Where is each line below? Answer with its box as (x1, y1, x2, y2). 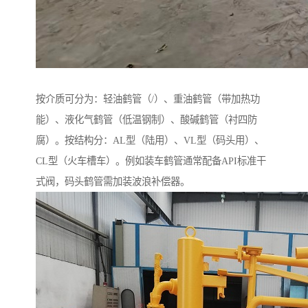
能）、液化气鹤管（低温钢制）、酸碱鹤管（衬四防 (36, 114, 257, 126)
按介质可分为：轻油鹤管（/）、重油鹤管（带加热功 (36, 93, 260, 105)
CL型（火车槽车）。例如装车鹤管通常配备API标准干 (36, 155, 266, 167)
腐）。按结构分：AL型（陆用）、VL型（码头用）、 (36, 135, 264, 146)
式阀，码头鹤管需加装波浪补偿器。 (36, 176, 190, 188)
